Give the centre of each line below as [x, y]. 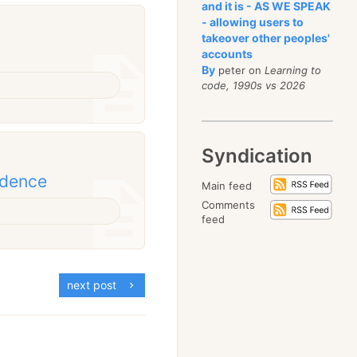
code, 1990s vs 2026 [254, 85]
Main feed [227, 186]
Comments [229, 205]
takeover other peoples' [266, 38]
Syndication [257, 156]
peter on [240, 70]
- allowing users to [253, 22]
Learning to [293, 70]
